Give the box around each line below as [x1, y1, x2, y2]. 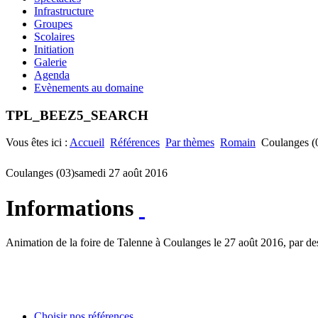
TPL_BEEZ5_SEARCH [6, 107, 148, 123]
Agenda [34, 68, 70, 81]
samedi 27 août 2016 [75, 167, 168, 180]
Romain [220, 136, 256, 149]
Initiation [34, 43, 74, 55]
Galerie [34, 55, 67, 68]
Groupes [34, 17, 72, 30]
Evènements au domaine [34, 81, 143, 94]
